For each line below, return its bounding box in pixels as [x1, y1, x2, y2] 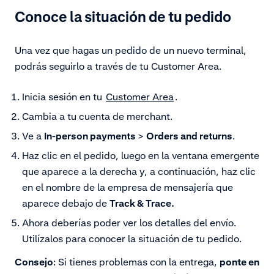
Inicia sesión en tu [22, 90, 105, 103]
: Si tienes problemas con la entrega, [53, 255, 220, 268]
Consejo [15, 255, 53, 268]
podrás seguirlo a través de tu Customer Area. [15, 59, 221, 72]
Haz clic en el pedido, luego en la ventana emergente [22, 149, 259, 161]
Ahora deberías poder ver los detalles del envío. [22, 216, 236, 229]
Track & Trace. [109, 196, 174, 209]
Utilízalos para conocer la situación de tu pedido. [22, 232, 242, 245]
